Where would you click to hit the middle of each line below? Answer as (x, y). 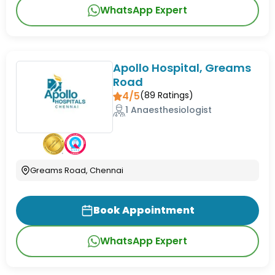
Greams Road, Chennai (77, 170)
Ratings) (175, 95)
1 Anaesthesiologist (169, 110)
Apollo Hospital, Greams (182, 68)
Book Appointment (144, 210)
